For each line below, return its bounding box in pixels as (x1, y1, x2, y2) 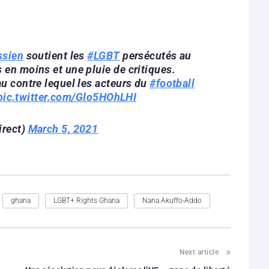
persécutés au (119, 49, 192, 62)
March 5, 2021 (28, 122, 98, 135)
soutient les (23, 49, 88, 62)
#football (150, 76, 195, 89)
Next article (179, 247, 219, 256)
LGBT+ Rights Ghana (53, 196, 119, 205)
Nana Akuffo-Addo (142, 196, 202, 205)
